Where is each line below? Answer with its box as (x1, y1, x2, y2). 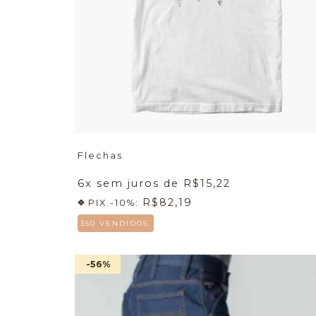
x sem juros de (85, 176, 183, 190)
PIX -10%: (85, 197, 142, 208)
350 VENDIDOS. (80, 219, 151, 227)
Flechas (78, 150, 123, 161)
